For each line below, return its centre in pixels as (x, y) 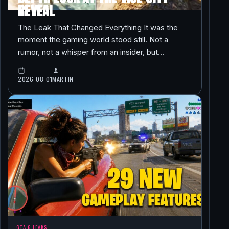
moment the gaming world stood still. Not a (93, 40)
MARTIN (63, 79)
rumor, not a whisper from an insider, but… (91, 52)
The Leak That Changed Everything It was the (98, 28)
